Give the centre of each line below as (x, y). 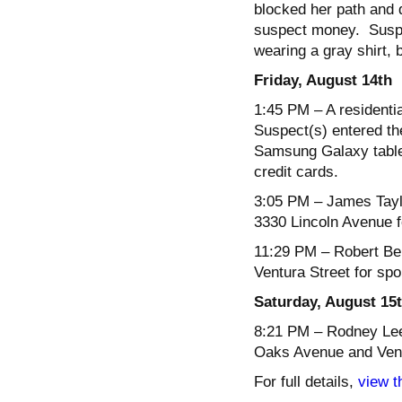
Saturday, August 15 (325, 301)
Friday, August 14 (315, 80)
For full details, (306, 381)
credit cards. (296, 171)
